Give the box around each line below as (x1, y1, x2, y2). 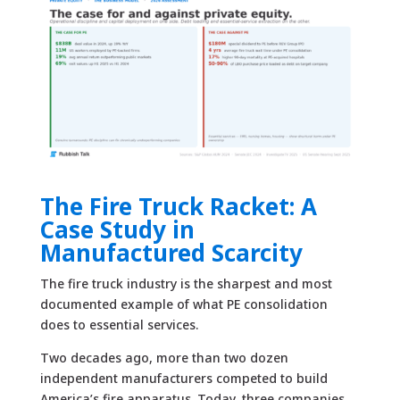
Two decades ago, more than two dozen (39, 348, 288, 366)
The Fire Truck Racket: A (39, 189, 317, 222)
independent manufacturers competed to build (39, 369, 328, 387)
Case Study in (39, 212, 195, 246)
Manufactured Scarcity (39, 236, 303, 269)
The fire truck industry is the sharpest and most (39, 274, 332, 292)
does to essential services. (39, 315, 198, 333)
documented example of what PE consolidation (39, 295, 328, 312)
